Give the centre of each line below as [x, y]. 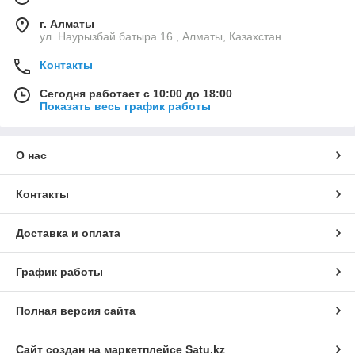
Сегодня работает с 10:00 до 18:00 [136, 94]
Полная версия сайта [76, 311]
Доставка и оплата [68, 233]
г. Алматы [67, 24]
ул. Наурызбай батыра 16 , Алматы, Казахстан [160, 37]
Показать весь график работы [125, 107]
